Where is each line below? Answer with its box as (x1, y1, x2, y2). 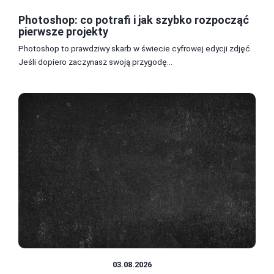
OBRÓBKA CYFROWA (24, 260, 106, 270)
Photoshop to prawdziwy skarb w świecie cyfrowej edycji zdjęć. (18, 43, 252, 53)
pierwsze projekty (18, 24, 108, 38)
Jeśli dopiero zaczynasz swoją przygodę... (18, 56, 172, 67)
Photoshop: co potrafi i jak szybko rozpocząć (18, 13, 249, 26)
